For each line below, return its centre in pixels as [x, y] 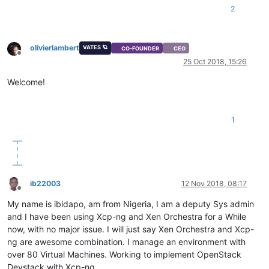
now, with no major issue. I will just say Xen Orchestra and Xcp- [131, 229]
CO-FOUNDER [141, 48]
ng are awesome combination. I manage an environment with [126, 242]
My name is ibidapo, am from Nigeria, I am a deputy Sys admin [131, 204]
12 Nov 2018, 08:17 [214, 184]
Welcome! [26, 82]
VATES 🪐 [95, 47]
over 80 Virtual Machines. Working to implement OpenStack [124, 255]
